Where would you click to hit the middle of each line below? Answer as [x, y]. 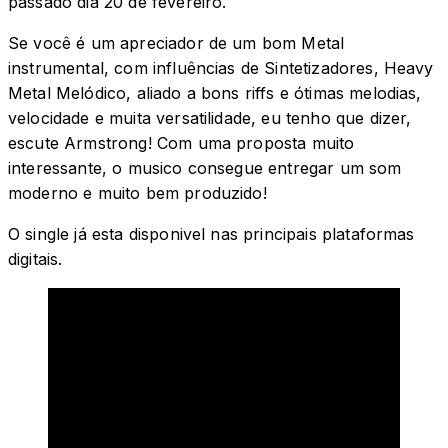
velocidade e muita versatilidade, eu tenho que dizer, [210, 118]
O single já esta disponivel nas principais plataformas [211, 234]
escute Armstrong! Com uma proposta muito [181, 143]
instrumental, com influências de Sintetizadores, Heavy [221, 68]
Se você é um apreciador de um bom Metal [176, 43]
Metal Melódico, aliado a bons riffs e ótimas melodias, [215, 93]
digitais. [35, 259]
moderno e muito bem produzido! [137, 193]
